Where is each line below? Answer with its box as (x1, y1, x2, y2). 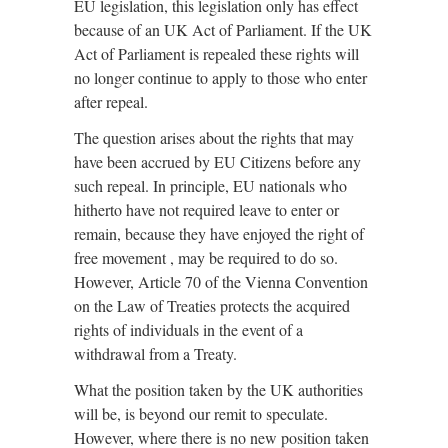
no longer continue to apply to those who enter (74, 67, 367, 88)
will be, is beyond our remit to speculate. (74, 403, 328, 424)
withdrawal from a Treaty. (74, 343, 237, 364)
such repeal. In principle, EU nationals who (74, 175, 347, 196)
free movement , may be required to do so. (74, 247, 338, 268)
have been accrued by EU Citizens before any (74, 151, 361, 172)
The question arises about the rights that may (74, 127, 354, 148)
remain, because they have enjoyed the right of (74, 223, 364, 244)
